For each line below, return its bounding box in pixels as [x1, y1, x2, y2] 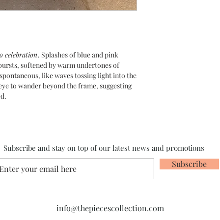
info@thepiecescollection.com [56, 203, 164, 213]
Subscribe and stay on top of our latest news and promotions [3, 143, 204, 153]
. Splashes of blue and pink [38, 50, 118, 59]
